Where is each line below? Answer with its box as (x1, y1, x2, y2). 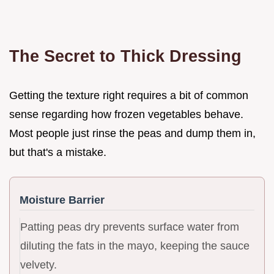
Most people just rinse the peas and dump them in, (9, 127, 256, 139)
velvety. (20, 258, 57, 271)
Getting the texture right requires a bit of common (9, 89, 248, 102)
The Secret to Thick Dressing (9, 46, 242, 65)
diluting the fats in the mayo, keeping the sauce (20, 239, 250, 252)
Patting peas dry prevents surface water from (20, 220, 239, 233)
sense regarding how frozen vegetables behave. (9, 108, 243, 120)
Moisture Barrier (20, 193, 105, 206)
